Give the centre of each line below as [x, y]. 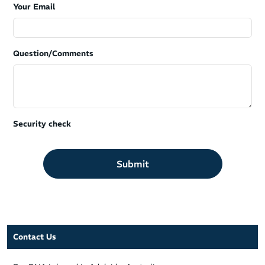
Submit [132, 164]
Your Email [34, 7]
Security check [42, 124]
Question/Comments [53, 54]
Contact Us [35, 237]
